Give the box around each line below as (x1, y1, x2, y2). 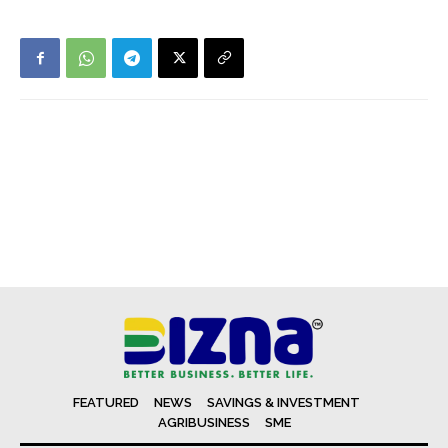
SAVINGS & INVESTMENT (207, 394, 360, 410)
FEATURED (73, 394, 139, 410)
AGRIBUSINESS (157, 414, 250, 430)
